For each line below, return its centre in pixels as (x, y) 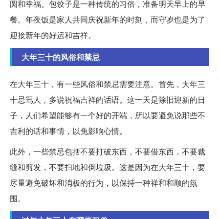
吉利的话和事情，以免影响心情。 (68, 131)
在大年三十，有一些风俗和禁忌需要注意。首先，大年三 (108, 84)
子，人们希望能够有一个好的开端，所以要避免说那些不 (108, 115)
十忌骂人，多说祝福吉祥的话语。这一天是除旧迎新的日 (108, 99)
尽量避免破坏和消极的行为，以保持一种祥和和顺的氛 (104, 182)
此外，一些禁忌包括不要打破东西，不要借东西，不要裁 (108, 151)
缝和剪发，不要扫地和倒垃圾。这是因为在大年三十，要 (108, 167)
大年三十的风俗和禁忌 (61, 57)
